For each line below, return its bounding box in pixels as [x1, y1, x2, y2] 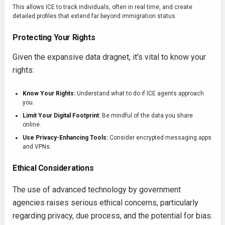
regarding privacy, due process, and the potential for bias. [13, 211, 212, 220]
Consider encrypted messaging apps [108, 134, 211, 141]
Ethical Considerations [13, 163, 94, 173]
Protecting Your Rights [13, 33, 95, 42]
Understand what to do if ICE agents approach [75, 90, 204, 97]
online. [23, 121, 41, 128]
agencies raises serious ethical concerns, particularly [13, 198, 198, 207]
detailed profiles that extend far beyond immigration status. [13, 13, 177, 20]
